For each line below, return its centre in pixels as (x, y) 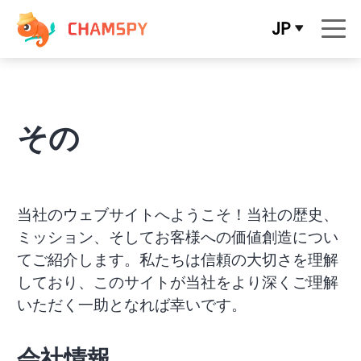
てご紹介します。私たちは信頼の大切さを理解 (177, 260)
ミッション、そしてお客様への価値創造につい (177, 237)
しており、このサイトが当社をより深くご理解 (177, 282)
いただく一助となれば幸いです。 (131, 305)
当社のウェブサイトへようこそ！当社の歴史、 (177, 215)
